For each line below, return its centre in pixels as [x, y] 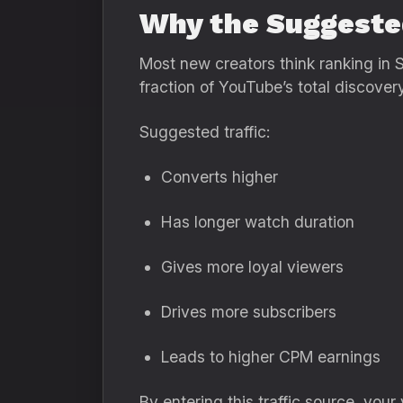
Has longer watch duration [258, 222]
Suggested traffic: [205, 132]
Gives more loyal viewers [252, 267]
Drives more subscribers [249, 312]
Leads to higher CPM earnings [271, 357]
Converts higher [219, 177]
